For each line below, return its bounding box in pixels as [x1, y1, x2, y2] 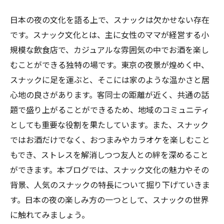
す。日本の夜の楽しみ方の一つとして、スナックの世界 [10, 195, 208, 205]
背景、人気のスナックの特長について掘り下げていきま [10, 180, 210, 190]
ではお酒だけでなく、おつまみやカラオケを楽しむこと [10, 135, 210, 145]
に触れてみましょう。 [10, 210, 89, 220]
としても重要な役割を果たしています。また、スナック [10, 120, 208, 130]
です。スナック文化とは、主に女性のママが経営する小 [10, 30, 209, 40]
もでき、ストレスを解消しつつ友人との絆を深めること [10, 150, 208, 160]
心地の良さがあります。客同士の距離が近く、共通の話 [10, 90, 209, 100]
